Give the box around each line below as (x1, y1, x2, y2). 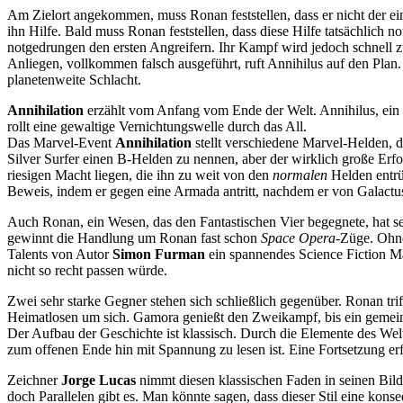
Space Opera (261, 229, 336, 246)
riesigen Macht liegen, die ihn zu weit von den (7, 166, 273, 183)
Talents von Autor (7, 246, 112, 262)
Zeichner (7, 372, 61, 388)
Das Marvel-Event (7, 134, 115, 150)
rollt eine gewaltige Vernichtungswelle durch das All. (7, 118, 307, 134)
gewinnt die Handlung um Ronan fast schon (7, 229, 261, 246)
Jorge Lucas (61, 372, 136, 388)
